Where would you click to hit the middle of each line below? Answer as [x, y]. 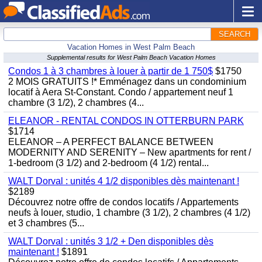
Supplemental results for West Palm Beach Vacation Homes [131, 57]
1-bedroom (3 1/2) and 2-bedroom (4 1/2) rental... [108, 163]
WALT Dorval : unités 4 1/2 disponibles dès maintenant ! [124, 181]
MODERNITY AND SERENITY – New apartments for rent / [130, 152]
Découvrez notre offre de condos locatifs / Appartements [123, 202]
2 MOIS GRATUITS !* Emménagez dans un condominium [127, 82]
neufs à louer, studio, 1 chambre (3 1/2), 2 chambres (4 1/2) [129, 213]
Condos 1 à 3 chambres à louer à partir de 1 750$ [111, 71]
